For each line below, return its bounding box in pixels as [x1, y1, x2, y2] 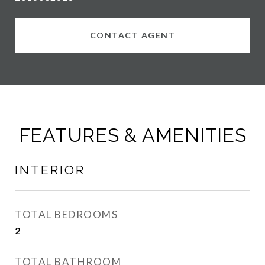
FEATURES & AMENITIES [18, 124, 247, 146]
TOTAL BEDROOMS [15, 208, 118, 221]
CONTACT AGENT [89, 30, 176, 40]
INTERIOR [15, 163, 85, 177]
